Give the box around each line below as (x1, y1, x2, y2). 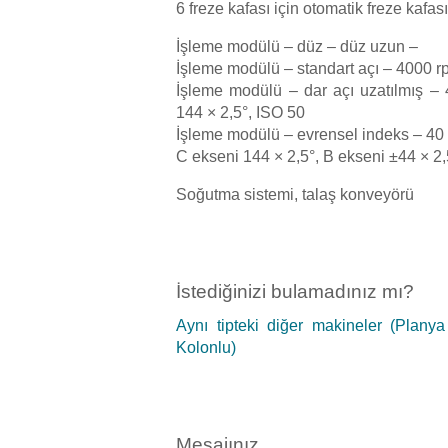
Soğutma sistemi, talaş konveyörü (176, 185, 414, 203)
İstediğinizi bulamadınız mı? (176, 281, 414, 303)
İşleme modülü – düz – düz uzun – (176, 37, 418, 55)
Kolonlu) (176, 338, 236, 356)
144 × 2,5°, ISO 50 (176, 103, 305, 121)
